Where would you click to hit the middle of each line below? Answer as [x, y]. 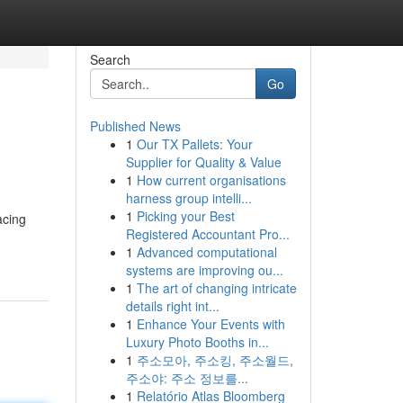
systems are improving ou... [204, 270]
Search [110, 59]
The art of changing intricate [216, 288]
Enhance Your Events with [210, 324]
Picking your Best [185, 216]
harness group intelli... [188, 198]
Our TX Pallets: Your [194, 144]
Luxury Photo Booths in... [197, 342]
